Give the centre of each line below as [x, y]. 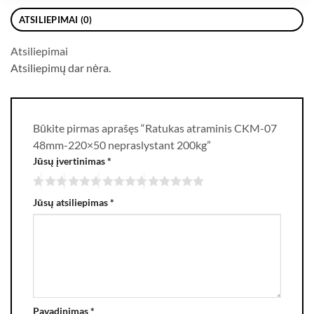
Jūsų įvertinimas [70, 161]
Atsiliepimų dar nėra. [61, 68]
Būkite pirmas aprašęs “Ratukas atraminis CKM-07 [155, 128]
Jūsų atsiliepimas [71, 203]
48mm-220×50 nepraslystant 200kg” [123, 145]
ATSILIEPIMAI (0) [55, 20]
